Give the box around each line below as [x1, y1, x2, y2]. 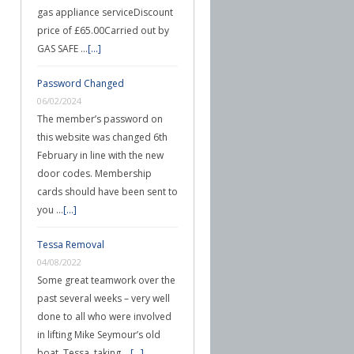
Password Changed [37, 77, 124, 90]
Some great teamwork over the [37, 273, 175, 287]
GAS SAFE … [37, 42, 88, 55]
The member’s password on [37, 112, 163, 126]
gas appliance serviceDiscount [37, 6, 173, 19]
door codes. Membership [37, 167, 152, 180]
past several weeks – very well [37, 292, 170, 305]
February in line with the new [37, 149, 164, 162]
